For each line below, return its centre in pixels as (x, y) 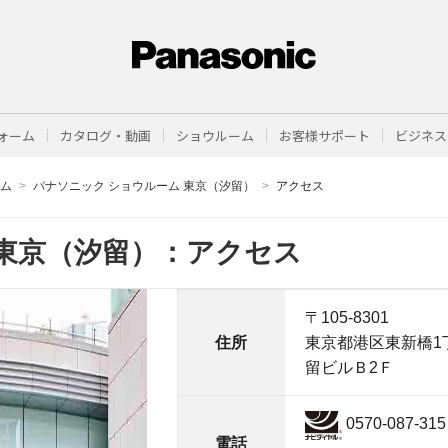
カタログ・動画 (105, 135)
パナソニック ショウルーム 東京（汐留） (144, 186)
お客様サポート (324, 135)
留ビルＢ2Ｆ (349, 367)
